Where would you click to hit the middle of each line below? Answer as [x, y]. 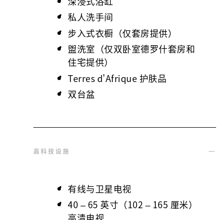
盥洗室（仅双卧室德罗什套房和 [131, 49]
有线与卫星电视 [100, 189]
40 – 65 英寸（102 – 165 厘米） [133, 205]
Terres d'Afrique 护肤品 [117, 78]
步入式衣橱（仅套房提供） [122, 33]
